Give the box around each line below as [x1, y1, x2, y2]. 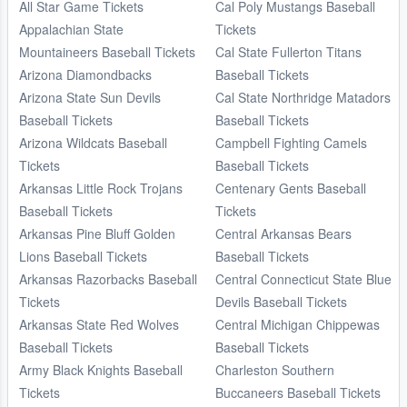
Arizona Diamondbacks [19, 65, 152, 84]
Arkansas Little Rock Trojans [19, 178, 183, 197]
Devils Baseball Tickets [215, 292, 347, 311]
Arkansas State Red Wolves [19, 314, 179, 333]
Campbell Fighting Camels [215, 133, 367, 152]
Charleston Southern [215, 360, 334, 379]
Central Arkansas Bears [215, 223, 352, 243]
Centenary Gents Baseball [215, 178, 366, 197]
